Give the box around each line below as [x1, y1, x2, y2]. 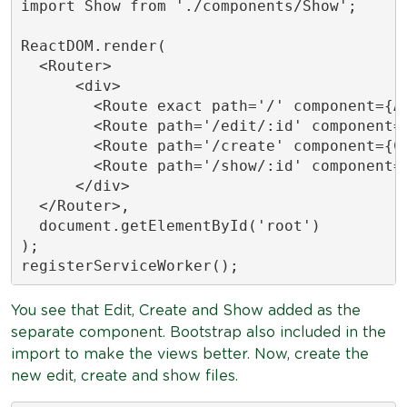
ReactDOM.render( [20, 36, 166, 55]
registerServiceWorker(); [20, 256, 239, 274]
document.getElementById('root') [20, 216, 321, 234]
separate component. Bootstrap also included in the [11, 325, 386, 340]
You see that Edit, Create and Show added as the [11, 303, 361, 318]
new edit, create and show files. [11, 369, 238, 383]
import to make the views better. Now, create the [11, 347, 369, 362]
